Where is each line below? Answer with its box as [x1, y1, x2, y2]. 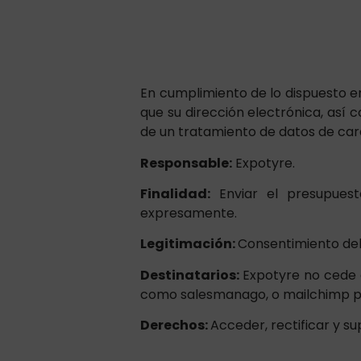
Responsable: [140, 153, 233, 172]
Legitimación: [140, 234, 239, 254]
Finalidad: [140, 185, 219, 204]
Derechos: [140, 316, 211, 335]
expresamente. [140, 204, 238, 223]
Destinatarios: [140, 265, 243, 284]
